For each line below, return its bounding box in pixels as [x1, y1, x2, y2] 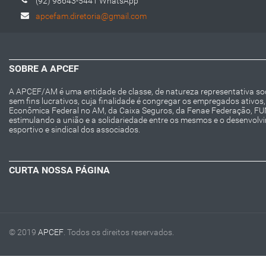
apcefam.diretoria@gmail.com [36, 11, 147, 21]
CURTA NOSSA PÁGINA [9, 164, 110, 176]
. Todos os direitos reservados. [64, 227, 174, 237]
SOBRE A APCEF [9, 62, 79, 74]
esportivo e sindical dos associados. [9, 124, 140, 134]
